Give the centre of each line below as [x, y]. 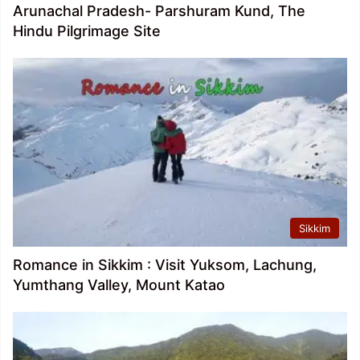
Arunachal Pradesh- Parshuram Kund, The [159, 11]
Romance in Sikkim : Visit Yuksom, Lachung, [165, 265]
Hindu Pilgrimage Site [87, 31]
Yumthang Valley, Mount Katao [119, 285]
